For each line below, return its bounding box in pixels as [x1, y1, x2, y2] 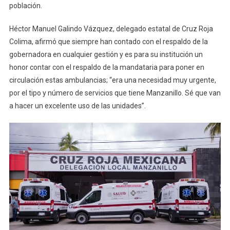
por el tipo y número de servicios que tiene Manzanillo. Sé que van [9, 89, 221, 98]
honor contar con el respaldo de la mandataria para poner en [9, 63, 204, 72]
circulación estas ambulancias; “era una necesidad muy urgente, [9, 76, 216, 85]
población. [9, 2, 42, 10]
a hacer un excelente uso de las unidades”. [9, 102, 146, 110]
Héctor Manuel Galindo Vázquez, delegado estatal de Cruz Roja [9, 25, 213, 33]
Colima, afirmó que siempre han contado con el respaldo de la [9, 37, 208, 46]
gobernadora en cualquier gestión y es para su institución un [9, 50, 203, 59]
